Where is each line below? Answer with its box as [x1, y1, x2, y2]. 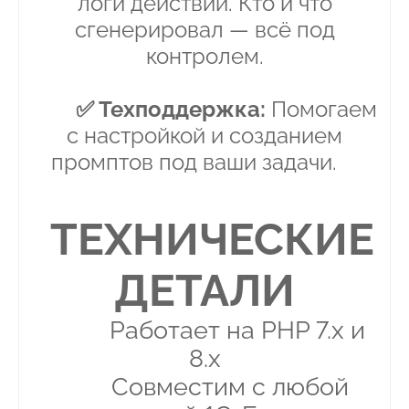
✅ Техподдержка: [76, 96, 266, 123]
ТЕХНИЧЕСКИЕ [49, 214, 374, 266]
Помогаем [266, 96, 377, 123]
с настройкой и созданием [67, 122, 342, 150]
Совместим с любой [60, 372, 349, 402]
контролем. [145, 43, 264, 70]
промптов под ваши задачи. [50, 149, 359, 176]
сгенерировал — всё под [74, 16, 335, 44]
